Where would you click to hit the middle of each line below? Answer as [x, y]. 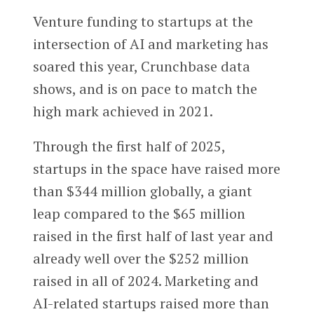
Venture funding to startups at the [143, 22]
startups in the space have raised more [156, 169]
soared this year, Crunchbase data [141, 67]
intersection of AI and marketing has [150, 44]
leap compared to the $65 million [139, 214]
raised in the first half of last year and [153, 236]
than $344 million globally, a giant [142, 191]
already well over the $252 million [141, 259]
